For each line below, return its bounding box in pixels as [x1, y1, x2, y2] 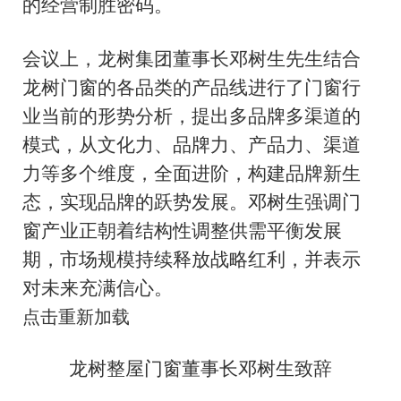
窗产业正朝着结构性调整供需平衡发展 [22, 220, 342, 243]
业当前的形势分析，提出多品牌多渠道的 [22, 106, 361, 128]
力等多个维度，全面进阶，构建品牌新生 [22, 163, 361, 185]
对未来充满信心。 [22, 277, 173, 300]
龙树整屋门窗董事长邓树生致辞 [69, 358, 332, 380]
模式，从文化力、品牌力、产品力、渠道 [22, 134, 361, 157]
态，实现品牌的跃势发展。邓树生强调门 [22, 192, 361, 214]
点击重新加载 [22, 307, 130, 328]
